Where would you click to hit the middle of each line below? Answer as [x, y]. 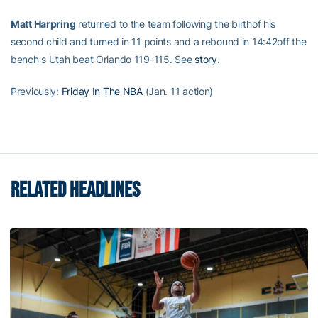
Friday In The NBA [102, 91]
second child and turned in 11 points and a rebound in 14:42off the [159, 42]
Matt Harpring [43, 24]
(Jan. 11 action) [178, 91]
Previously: [36, 91]
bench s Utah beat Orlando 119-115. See [103, 59]
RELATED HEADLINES [75, 190]
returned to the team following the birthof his [176, 24]
